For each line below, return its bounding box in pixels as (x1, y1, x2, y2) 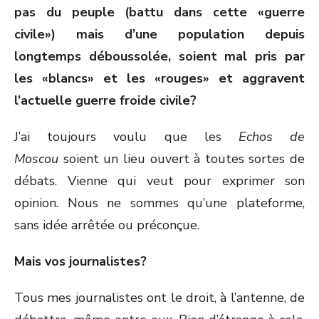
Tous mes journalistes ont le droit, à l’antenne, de (14, 289, 305, 306)
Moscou (14, 150, 58, 167)
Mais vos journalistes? (14, 253, 147, 270)
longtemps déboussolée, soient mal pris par (14, 48, 305, 65)
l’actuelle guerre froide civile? (14, 92, 197, 109)
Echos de (238, 128, 305, 145)
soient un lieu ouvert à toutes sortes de (58, 150, 305, 167)
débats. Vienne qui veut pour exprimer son (14, 172, 305, 189)
